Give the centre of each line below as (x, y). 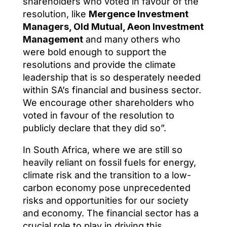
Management (53, 39)
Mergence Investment (138, 14)
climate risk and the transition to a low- (107, 175)
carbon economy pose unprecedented (106, 187)
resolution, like (55, 14)
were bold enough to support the (94, 52)
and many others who (131, 39)
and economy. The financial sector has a (110, 213)
